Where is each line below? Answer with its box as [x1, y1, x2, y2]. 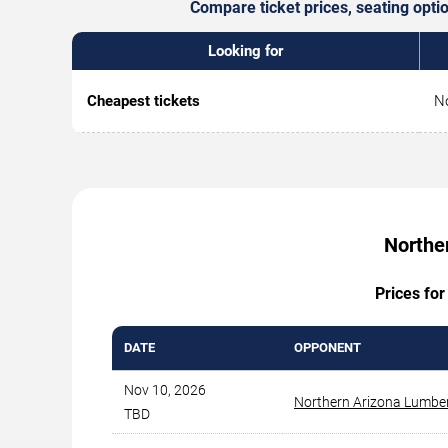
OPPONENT [294, 340, 361, 355]
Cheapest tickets [87, 92, 200, 110]
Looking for [208, 42, 283, 60]
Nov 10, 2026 [124, 382, 206, 398]
